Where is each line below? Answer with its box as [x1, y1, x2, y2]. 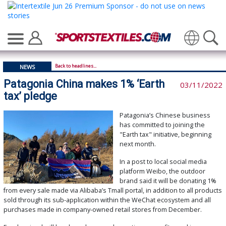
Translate [147, 51, 178, 61]
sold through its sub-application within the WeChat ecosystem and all [4, 196, 211, 205]
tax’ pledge [4, 90, 57, 103]
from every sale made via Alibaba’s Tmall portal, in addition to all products [4, 186, 222, 195]
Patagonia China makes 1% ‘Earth [4, 78, 164, 91]
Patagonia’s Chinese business [119, 111, 210, 120]
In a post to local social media [119, 157, 207, 166]
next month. [119, 140, 156, 149]
